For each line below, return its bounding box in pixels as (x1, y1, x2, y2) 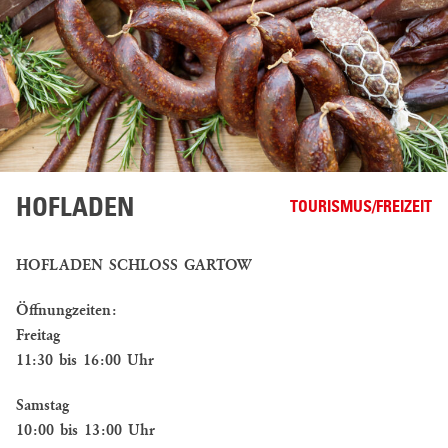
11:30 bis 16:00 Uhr (16, 353, 154, 370)
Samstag (16, 398, 69, 415)
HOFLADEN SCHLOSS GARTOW (16, 258, 252, 275)
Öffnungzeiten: (16, 303, 117, 320)
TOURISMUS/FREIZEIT (290, 200, 432, 217)
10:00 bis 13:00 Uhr (16, 423, 155, 440)
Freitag (16, 328, 60, 345)
